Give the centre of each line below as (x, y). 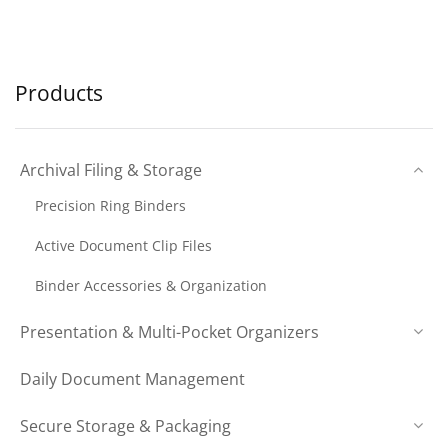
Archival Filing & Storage (111, 169)
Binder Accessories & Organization (151, 285)
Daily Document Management (132, 378)
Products (59, 92)
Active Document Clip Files (123, 245)
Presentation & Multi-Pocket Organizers (169, 331)
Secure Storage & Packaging (125, 425)
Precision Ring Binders (110, 205)
